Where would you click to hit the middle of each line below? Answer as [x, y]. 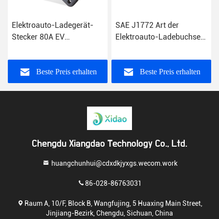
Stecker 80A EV [38, 37]
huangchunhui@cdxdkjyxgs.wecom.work [113, 163]
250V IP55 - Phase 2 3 [154, 49]
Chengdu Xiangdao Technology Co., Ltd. [109, 144]
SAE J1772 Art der [147, 25]
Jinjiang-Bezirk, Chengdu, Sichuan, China [109, 213]
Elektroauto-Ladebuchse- [160, 37]
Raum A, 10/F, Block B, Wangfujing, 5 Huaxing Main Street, [113, 203]
